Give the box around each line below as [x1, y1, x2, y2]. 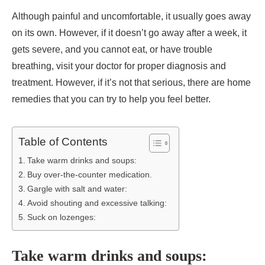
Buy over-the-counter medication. [27, 170, 154, 180]
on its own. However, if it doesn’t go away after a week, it [12, 28, 247, 38]
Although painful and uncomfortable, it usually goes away [12, 11, 251, 22]
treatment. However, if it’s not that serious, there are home [12, 77, 251, 88]
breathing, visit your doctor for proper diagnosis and [12, 61, 226, 72]
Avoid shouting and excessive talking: [27, 198, 167, 208]
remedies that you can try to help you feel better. [12, 94, 211, 105]
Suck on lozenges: [27, 212, 96, 222]
